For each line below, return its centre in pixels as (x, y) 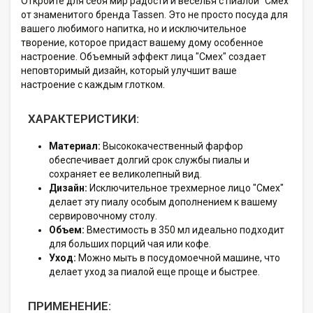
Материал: (75, 146)
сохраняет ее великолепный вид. (125, 174)
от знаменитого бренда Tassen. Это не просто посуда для (154, 14)
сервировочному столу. (103, 216)
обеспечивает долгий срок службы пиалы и (149, 160)
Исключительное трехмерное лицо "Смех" (185, 188)
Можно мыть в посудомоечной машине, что (178, 257)
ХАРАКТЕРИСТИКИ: (83, 118)
